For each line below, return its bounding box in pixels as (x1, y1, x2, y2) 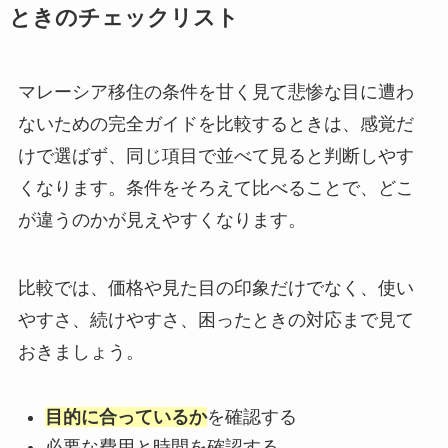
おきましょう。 (17, 342, 144, 363)
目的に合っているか (44, 406, 207, 427)
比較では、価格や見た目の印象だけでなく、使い (17, 278, 414, 299)
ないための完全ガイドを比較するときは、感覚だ (17, 114, 414, 135)
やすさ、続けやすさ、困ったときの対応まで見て (17, 310, 414, 331)
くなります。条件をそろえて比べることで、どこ (17, 178, 414, 199)
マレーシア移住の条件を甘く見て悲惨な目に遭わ (17, 82, 414, 103)
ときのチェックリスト (8, 6, 239, 31)
